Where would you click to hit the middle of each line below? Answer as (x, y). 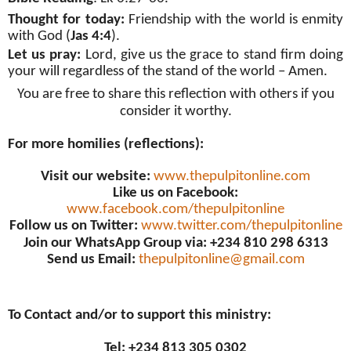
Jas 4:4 (91, 37)
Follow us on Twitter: (73, 226)
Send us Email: (91, 259)
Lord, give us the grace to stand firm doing (212, 55)
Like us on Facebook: (175, 193)
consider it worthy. (175, 111)
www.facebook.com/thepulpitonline (175, 209)
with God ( (39, 37)
